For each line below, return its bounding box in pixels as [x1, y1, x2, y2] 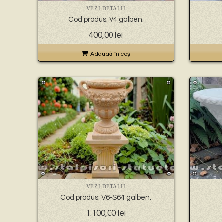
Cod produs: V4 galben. [68, 16, 144, 24]
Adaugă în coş [90, 51, 131, 57]
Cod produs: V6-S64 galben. [60, 194, 152, 202]
